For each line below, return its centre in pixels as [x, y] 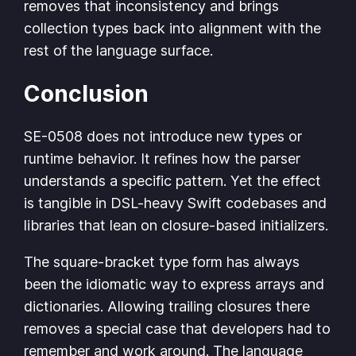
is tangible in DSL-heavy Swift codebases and [176, 203]
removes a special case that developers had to [178, 328]
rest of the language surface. [119, 51]
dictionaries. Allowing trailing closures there [167, 306]
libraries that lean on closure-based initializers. [176, 225]
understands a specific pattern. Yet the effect [173, 180]
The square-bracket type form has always [162, 261]
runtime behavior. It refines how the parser [163, 158]
